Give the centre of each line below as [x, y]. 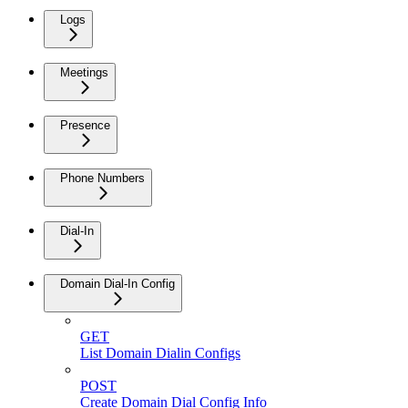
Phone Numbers [102, 178]
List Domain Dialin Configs [160, 353]
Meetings [84, 73]
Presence [85, 126]
